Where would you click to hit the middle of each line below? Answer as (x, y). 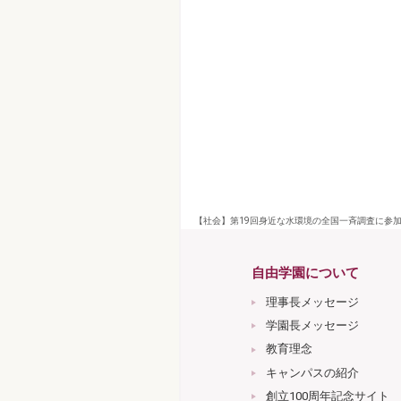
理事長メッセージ (312, 302)
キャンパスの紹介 (312, 372)
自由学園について (305, 273)
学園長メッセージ (312, 325)
